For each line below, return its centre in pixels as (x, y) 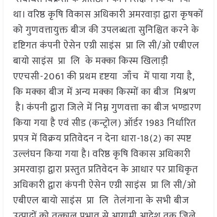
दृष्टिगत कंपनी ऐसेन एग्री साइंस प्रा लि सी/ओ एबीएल (106, 46)
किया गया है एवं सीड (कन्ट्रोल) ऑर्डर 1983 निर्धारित (104, 123)
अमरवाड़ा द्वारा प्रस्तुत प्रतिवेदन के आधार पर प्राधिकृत (105, 170)
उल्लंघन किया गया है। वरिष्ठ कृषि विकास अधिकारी (102, 154)
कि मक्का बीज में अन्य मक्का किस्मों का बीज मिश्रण (104, 92)
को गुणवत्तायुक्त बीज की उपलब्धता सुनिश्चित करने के (106, 30)
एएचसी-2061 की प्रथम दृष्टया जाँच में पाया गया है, (103, 77)
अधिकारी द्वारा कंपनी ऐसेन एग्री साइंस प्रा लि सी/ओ (104, 185)
